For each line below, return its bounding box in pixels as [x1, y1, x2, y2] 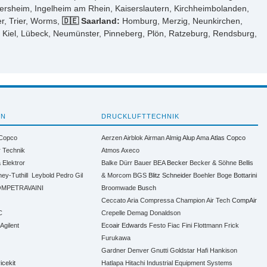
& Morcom [101, 171, 132, 179]
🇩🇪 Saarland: [61, 15, 120, 26]
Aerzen [101, 133, 124, 141]
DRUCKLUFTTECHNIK [101, 112, 180, 120]
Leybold [32, 171, 55, 179]
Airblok [123, 133, 144, 141]
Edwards [122, 221, 148, 229]
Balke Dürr [101, 159, 133, 166]
